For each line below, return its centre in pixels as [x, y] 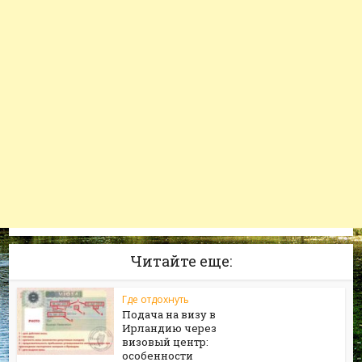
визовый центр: [166, 342]
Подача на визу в [169, 314]
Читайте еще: [181, 261]
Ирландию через [170, 328]
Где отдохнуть [156, 299]
